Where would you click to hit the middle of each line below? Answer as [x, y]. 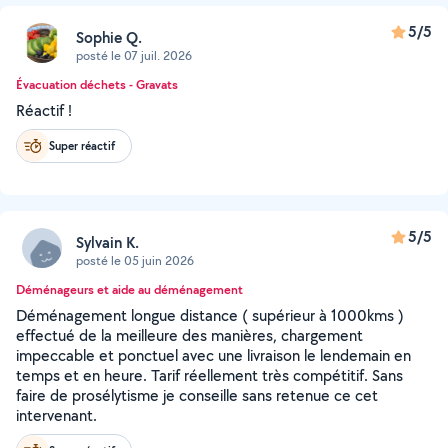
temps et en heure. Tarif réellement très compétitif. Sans [209, 375]
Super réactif [82, 145]
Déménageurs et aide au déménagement [129, 289]
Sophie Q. [109, 37]
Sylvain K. [107, 242]
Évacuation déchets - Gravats [97, 84]
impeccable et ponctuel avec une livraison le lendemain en [213, 355]
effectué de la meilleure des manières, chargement [189, 335]
